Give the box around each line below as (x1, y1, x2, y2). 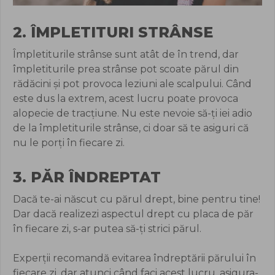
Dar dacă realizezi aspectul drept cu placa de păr (13, 208, 254, 220)
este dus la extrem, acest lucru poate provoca (13, 93, 238, 105)
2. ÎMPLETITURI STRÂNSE (13, 23, 213, 42)
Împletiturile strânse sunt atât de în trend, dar (13, 48, 239, 61)
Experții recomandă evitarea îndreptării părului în (13, 252, 256, 265)
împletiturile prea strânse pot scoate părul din (13, 63, 239, 76)
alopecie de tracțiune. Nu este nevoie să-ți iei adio (13, 107, 252, 120)
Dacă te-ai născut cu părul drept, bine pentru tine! (13, 193, 260, 206)
